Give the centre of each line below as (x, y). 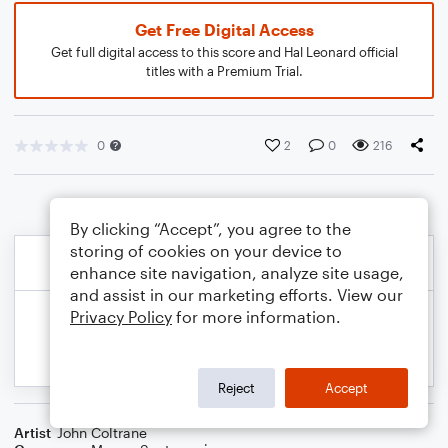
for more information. (256, 316)
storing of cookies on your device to (206, 250)
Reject (236, 387)
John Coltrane (102, 432)
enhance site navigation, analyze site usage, (237, 272)
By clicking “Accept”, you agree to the (210, 228)
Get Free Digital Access (224, 29)
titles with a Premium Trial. (224, 71)
